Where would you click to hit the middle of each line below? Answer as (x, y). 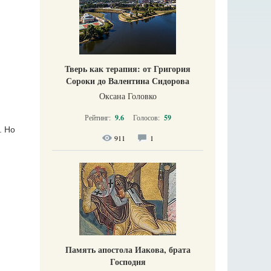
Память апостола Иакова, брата (128, 250)
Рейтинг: (98, 117)
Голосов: (147, 117)
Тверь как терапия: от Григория (128, 69)
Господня (128, 262)
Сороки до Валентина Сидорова (128, 81)
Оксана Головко (128, 96)
